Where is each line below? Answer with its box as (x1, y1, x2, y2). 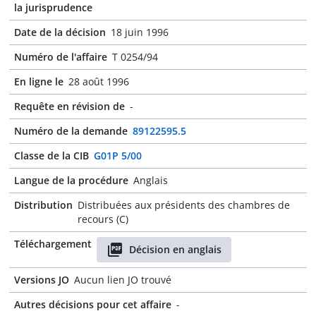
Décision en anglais (129, 243, 221, 256)
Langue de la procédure (14, 174, 128, 187)
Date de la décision (14, 25, 106, 39)
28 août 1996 (68, 75, 129, 88)
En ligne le (14, 75, 63, 88)
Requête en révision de (14, 99, 125, 113)
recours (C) (78, 212, 128, 226)
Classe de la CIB (14, 149, 89, 162)
